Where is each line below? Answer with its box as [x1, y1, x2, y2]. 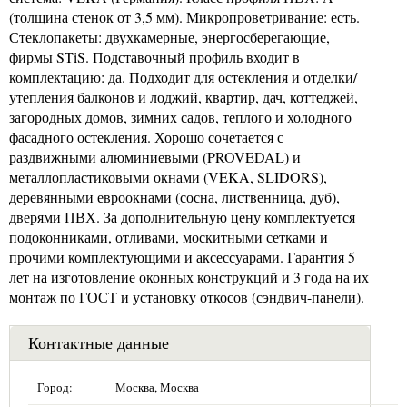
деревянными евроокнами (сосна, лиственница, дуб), [9, 186, 340, 206]
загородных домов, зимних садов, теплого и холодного [9, 106, 352, 126]
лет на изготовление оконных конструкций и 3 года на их [9, 266, 369, 286]
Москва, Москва [115, 378, 199, 395]
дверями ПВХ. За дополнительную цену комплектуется [9, 206, 355, 226]
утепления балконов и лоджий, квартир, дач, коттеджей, [9, 86, 358, 106]
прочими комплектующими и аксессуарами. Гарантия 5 [9, 246, 355, 266]
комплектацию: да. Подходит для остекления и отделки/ [9, 66, 357, 86]
